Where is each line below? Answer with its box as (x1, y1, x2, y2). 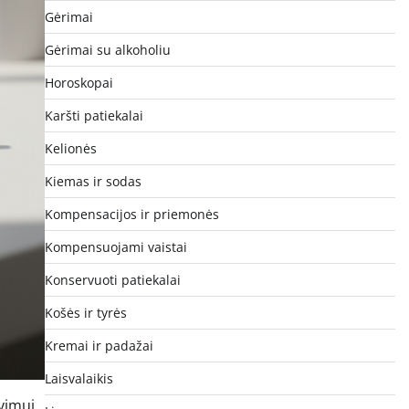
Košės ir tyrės (44, 303, 127, 321)
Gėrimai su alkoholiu (44, 40, 171, 58)
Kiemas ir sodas (44, 172, 142, 190)
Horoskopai (44, 73, 113, 91)
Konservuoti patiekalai (44, 270, 181, 288)
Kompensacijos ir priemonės (44, 204, 219, 223)
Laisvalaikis (44, 369, 113, 387)
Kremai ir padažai (44, 336, 153, 354)
